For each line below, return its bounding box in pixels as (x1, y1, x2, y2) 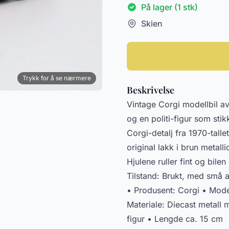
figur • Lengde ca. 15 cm (127, 214, 223, 224)
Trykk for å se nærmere (22, 74, 91, 82)
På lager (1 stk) (141, 2, 198, 12)
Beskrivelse (127, 84, 174, 96)
